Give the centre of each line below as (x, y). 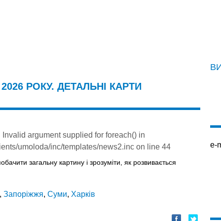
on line (148, 147)
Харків (83, 194)
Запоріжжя (23, 194)
